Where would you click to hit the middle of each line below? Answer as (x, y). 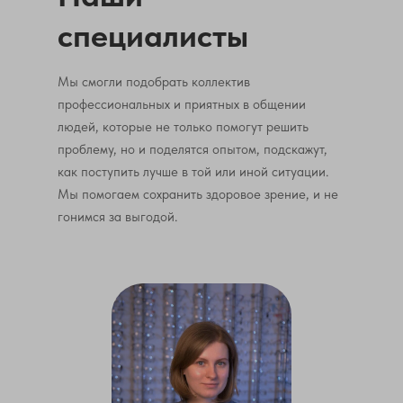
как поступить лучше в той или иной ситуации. (193, 172)
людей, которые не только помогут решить (183, 127)
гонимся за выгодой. (118, 217)
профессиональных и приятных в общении (182, 104)
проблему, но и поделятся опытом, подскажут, (193, 149)
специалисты (153, 36)
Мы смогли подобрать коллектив (154, 82)
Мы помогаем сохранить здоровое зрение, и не (198, 194)
